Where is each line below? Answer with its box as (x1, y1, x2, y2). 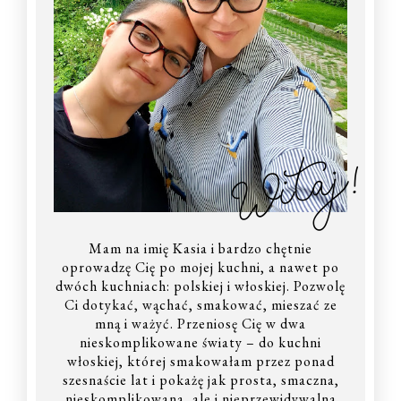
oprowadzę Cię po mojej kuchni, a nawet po (62, 257, 339, 277)
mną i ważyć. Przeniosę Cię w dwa (95, 313, 306, 333)
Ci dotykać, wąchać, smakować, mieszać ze (64, 294, 337, 314)
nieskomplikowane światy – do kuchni (80, 332, 321, 352)
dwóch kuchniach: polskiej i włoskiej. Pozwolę (55, 276, 346, 295)
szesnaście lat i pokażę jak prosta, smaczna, (62, 370, 339, 389)
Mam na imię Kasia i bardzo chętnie (89, 238, 312, 258)
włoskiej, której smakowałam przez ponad (66, 351, 335, 371)
